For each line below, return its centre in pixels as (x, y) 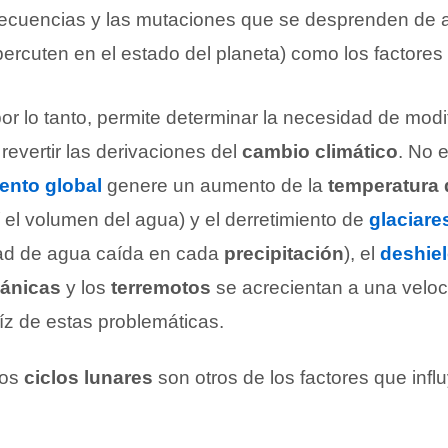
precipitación (284, 253)
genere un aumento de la (215, 185)
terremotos (161, 287)
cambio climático (320, 151)
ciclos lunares (88, 377)
